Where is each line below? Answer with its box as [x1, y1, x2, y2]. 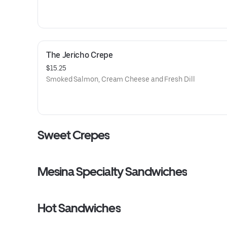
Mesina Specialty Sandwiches [37, 164, 187, 179]
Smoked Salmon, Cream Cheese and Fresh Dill [46, 75, 195, 83]
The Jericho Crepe [46, 50, 113, 60]
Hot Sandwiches [37, 201, 121, 215]
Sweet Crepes [37, 128, 110, 142]
